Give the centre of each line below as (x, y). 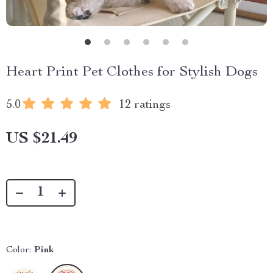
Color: (19, 250)
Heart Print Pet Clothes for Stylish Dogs (132, 73)
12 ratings (145, 105)
